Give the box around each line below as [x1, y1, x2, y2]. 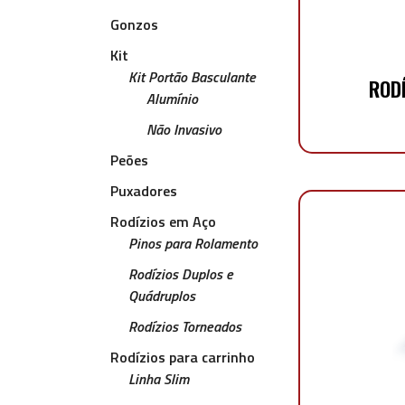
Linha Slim [128, 368, 189, 390]
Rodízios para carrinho [110, 346, 255, 368]
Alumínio [146, 88, 198, 109]
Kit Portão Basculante [128, 66, 256, 88]
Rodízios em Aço [110, 211, 216, 232]
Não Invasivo [146, 118, 221, 140]
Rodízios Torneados [128, 316, 241, 337]
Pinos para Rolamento [128, 232, 258, 254]
